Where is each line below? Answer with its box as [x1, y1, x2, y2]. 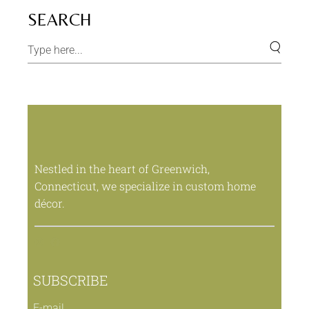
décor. [34, 195, 66, 210]
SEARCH [28, 9, 92, 30]
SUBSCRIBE [33, 270, 109, 289]
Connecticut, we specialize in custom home [34, 178, 257, 193]
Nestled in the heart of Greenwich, [34, 161, 210, 176]
